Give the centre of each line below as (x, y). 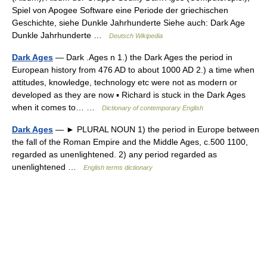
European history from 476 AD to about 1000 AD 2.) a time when (133, 70)
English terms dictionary (118, 167)
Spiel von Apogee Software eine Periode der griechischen (120, 10)
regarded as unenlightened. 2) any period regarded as (114, 154)
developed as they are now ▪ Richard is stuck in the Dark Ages (129, 95)
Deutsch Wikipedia (136, 36)
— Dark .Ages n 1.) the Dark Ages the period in (143, 57)
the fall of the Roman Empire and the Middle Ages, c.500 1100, (130, 142)
